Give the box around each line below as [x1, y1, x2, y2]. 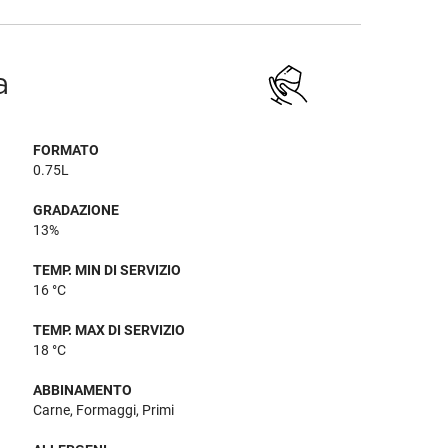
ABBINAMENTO [33, 382, 133, 398]
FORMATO [33, 142, 100, 158]
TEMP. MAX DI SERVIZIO [33, 322, 186, 338]
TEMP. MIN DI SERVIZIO [33, 262, 182, 278]
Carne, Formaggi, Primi [33, 402, 175, 418]
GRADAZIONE [33, 202, 120, 218]
